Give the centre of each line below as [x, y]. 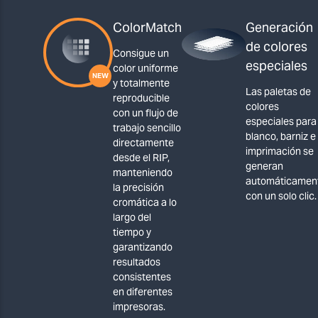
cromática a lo [145, 203]
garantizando [143, 247]
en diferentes [143, 292]
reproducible [141, 98]
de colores [276, 46]
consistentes [142, 277]
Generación [279, 27]
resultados [137, 262]
